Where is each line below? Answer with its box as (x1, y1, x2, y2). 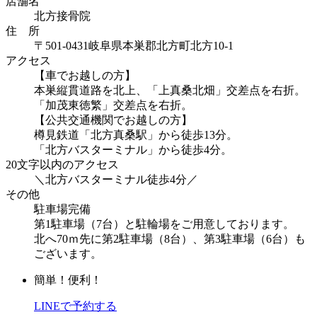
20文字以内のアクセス (6, 158, 119, 171)
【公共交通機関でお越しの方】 (34, 114, 192, 127)
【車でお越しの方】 (34, 69, 136, 82)
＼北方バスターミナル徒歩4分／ (34, 173, 198, 186)
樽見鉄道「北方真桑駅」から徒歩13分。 (34, 129, 238, 142)
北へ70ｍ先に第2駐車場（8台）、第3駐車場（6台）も (34, 233, 306, 246)
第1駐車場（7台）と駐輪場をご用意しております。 (34, 218, 294, 231)
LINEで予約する (34, 300, 117, 313)
